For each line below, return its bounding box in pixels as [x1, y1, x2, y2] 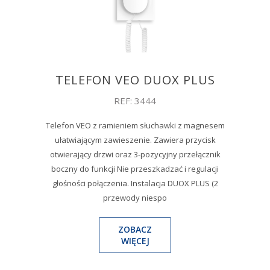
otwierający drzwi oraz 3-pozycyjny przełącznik [49, 148, 221, 160]
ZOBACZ [118, 223, 152, 235]
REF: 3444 [114, 94, 156, 107]
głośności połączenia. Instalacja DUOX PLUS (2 [52, 177, 218, 189]
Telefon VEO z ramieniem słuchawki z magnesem [45, 119, 225, 131]
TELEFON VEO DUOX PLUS [55, 71, 215, 88]
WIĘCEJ [121, 234, 149, 246]
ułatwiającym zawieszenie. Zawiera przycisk [54, 134, 216, 145]
